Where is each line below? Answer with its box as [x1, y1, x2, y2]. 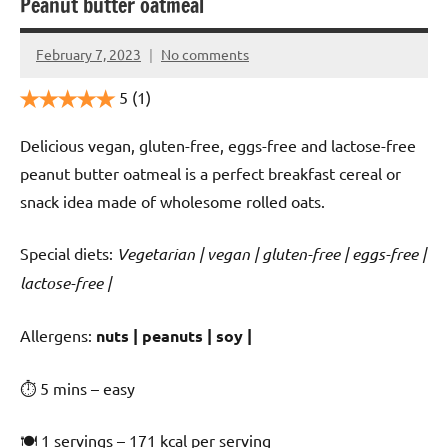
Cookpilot [36, 57, 98, 76]
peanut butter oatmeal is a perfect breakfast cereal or [20, 162, 401, 183]
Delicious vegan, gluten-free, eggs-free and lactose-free [20, 134, 416, 155]
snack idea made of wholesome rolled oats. [20, 190, 325, 211]
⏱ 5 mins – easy [20, 377, 135, 398]
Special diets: [20, 242, 117, 263]
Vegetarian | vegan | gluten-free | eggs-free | [117, 242, 426, 264]
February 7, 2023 [36, 45, 141, 64]
